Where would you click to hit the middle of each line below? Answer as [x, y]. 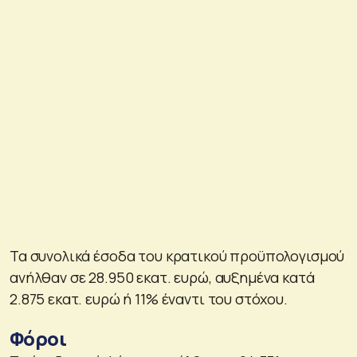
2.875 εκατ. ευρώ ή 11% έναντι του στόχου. [149, 298]
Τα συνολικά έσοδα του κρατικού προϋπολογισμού [177, 255]
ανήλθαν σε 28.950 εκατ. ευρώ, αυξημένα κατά [162, 277]
